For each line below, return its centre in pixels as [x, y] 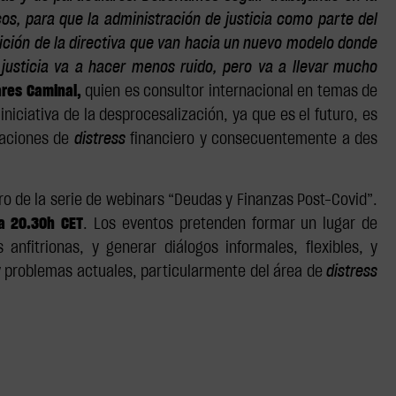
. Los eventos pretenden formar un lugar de [231, 224]
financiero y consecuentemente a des [251, 140]
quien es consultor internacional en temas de [231, 92]
